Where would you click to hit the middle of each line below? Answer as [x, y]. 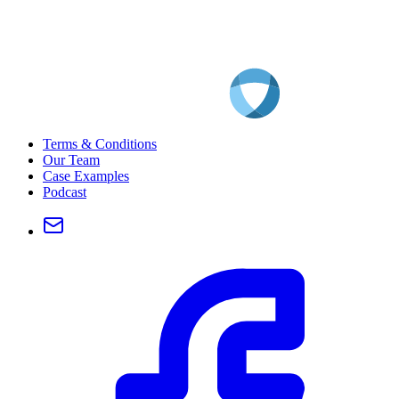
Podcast [65, 191]
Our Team [71, 159]
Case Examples [86, 175]
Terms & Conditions [100, 143]
